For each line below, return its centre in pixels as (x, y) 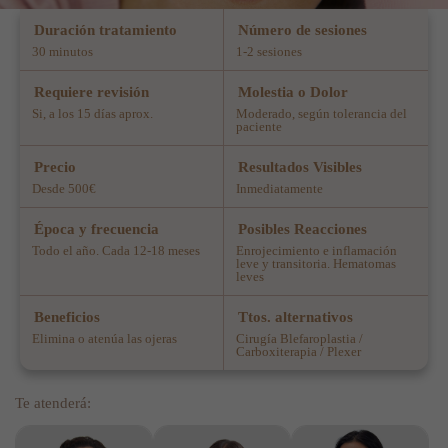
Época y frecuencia (96, 228)
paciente (259, 126)
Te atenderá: (53, 403)
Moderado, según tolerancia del (321, 113)
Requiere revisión (91, 91)
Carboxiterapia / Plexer (298, 351)
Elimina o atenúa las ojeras (104, 338)
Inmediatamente (279, 188)
